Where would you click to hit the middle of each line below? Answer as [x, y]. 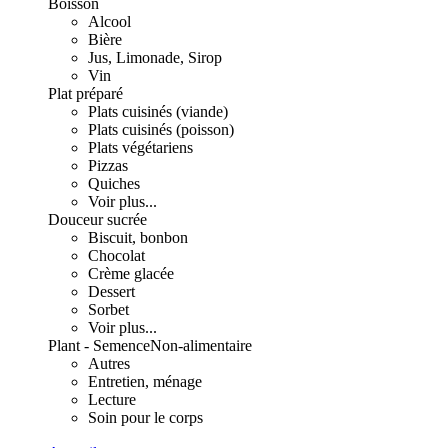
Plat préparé [85, 93]
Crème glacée [131, 273]
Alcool [109, 21]
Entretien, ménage [145, 381]
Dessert [111, 291]
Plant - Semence [99, 345]
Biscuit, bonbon [138, 237]
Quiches [114, 183]
